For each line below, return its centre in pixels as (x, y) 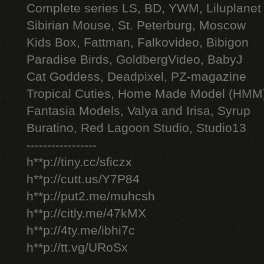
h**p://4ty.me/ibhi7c (81, 230)
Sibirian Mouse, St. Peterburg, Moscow (136, 25)
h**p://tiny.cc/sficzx (79, 162)
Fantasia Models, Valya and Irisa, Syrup (138, 111)
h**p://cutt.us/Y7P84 (83, 179)
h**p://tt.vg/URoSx (77, 247)
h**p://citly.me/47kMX (86, 213)
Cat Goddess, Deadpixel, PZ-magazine (136, 77)
